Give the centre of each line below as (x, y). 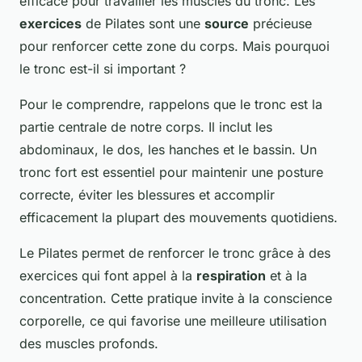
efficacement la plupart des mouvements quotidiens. (179, 218)
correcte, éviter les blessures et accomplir (147, 195)
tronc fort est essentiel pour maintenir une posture (171, 173)
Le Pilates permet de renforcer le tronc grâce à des (175, 253)
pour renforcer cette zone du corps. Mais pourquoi (175, 46)
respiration (231, 276)
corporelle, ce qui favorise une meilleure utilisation (173, 321)
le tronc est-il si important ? (103, 69)
